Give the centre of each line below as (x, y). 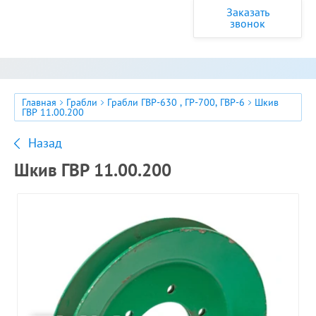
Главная (39, 102)
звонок (248, 23)
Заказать (248, 12)
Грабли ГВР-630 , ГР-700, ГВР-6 (176, 102)
